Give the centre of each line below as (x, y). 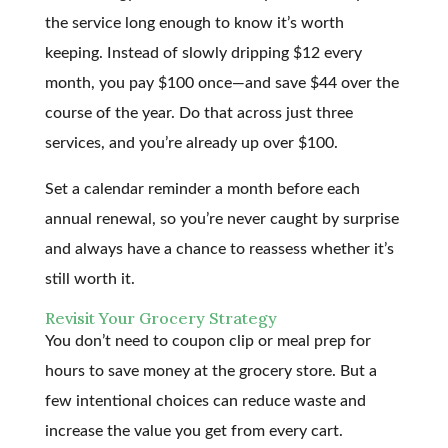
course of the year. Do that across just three (198, 112)
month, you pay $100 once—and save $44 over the (221, 82)
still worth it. (89, 278)
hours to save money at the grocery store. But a (210, 370)
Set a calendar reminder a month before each (202, 188)
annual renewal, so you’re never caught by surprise (221, 218)
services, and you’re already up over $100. (191, 142)
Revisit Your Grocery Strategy (160, 317)
